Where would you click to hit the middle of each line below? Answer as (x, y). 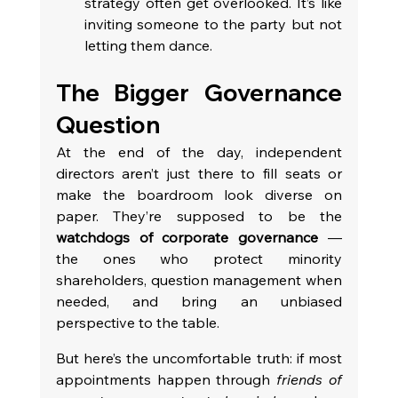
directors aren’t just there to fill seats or (199, 174)
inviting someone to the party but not (213, 24)
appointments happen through (166, 380)
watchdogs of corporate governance (187, 238)
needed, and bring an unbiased (199, 302)
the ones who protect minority (199, 259)
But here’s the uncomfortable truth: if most (199, 358)
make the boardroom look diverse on (199, 195)
